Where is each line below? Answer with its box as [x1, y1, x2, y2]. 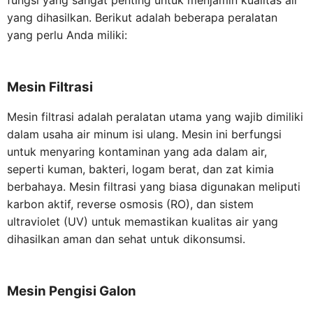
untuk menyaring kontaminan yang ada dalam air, [7, 144, 267, 159]
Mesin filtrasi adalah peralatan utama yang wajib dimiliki [7, 109, 303, 124]
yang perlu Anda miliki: [7, 28, 127, 42]
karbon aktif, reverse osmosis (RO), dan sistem [7, 196, 254, 211]
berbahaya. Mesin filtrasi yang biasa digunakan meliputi [7, 179, 300, 194]
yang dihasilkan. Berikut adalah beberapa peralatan [7, 10, 277, 24]
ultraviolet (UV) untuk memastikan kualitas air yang [7, 214, 278, 228]
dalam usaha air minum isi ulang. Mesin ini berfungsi [7, 126, 282, 141]
